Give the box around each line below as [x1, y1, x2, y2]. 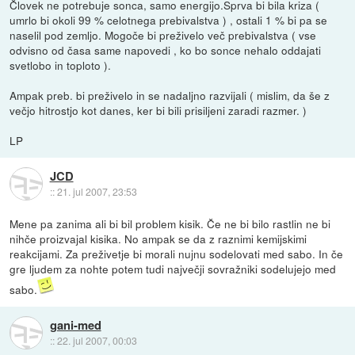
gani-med [49, 316, 101, 334]
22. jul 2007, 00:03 [56, 334, 137, 348]
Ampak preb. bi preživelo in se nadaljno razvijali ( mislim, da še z [10, 86, 330, 103]
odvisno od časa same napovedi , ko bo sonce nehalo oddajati [10, 41, 322, 58]
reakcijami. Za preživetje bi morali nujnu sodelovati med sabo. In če [10, 245, 344, 261]
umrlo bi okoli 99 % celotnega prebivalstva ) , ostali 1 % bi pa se [10, 11, 328, 28]
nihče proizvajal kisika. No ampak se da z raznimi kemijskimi [10, 230, 307, 246]
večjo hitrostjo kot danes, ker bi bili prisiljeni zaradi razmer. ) [10, 101, 307, 118]
